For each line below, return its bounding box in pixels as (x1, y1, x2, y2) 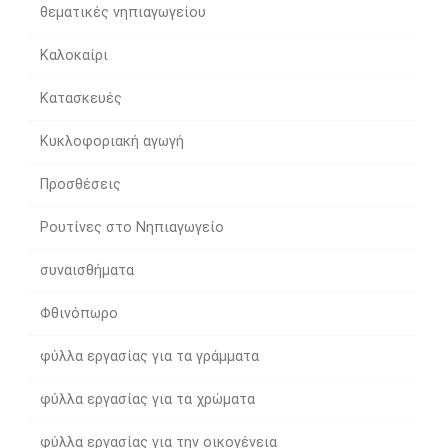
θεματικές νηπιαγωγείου (40, 4, 206, 21)
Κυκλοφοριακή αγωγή (40, 133, 184, 150)
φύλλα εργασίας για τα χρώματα (40, 391, 255, 408)
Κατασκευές (40, 90, 122, 107)
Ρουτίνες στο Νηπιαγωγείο (40, 219, 224, 236)
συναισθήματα (40, 262, 134, 279)
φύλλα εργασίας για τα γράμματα (40, 348, 259, 365)
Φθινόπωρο (40, 305, 118, 322)
